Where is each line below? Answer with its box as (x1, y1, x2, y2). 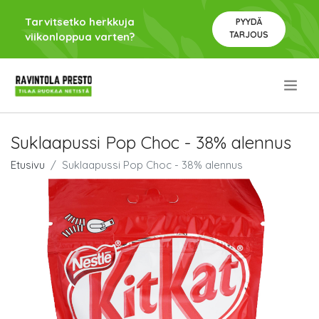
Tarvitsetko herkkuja (25, 15, 135, 28)
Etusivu (11, 158, 45, 172)
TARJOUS (229, 29, 268, 40)
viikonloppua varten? (25, 30, 135, 43)
